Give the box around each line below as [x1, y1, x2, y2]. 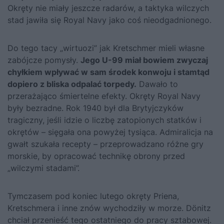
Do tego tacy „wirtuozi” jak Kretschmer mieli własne [7, 42, 204, 53]
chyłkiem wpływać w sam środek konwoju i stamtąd [7, 66, 209, 77]
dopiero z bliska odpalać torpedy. [7, 78, 136, 89]
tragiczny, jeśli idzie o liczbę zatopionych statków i [7, 114, 201, 125]
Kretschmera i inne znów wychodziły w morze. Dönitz [7, 202, 211, 213]
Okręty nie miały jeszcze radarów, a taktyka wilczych [7, 2, 209, 13]
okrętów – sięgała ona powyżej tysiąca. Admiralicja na [7, 126, 213, 137]
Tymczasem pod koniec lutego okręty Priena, [7, 190, 179, 201]
